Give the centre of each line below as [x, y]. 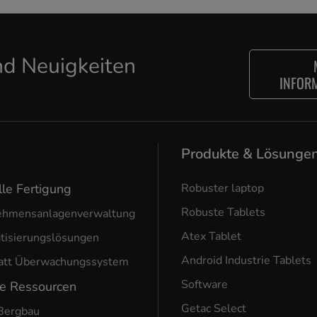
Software [205, 284]
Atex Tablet [212, 236]
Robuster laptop [223, 188]
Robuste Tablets [224, 212]
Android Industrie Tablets [247, 260]
